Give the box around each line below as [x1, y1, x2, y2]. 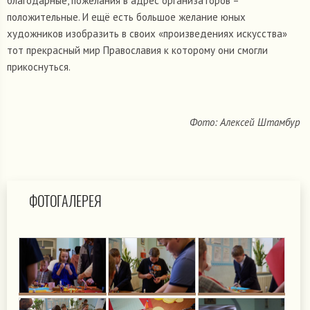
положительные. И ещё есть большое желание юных [7, 10, 246, 24]
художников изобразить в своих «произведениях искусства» [7, 27, 287, 41]
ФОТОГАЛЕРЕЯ [29, 192, 102, 211]
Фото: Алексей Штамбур [189, 116, 300, 129]
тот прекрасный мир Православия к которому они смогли [7, 44, 268, 57]
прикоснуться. [7, 60, 71, 74]
